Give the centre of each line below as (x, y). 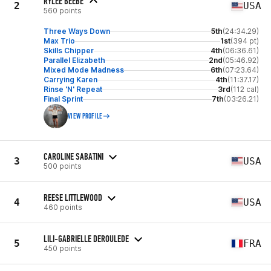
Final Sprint (63, 99)
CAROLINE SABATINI (73, 156)
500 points (63, 166)
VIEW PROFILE (85, 116)
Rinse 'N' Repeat (73, 89)
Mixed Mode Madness (84, 70)
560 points (63, 11)
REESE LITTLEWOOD (73, 197)
